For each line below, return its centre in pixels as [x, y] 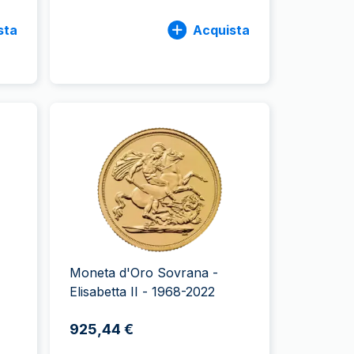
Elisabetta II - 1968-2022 [143, 292]
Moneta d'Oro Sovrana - [144, 273]
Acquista [221, 30]
